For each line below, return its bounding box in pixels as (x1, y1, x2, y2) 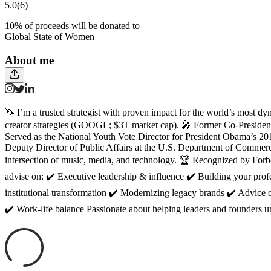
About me (5, 53, 54, 67)
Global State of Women (5, 31, 94, 42)
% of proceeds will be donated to (15, 20, 140, 31)
